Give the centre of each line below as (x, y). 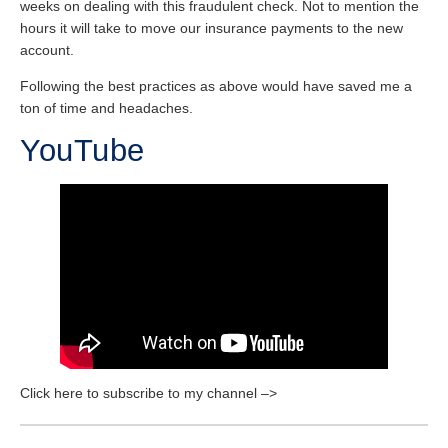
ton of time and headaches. (106, 108)
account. (47, 49)
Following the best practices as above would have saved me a (216, 86)
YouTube (82, 150)
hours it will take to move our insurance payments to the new (211, 27)
